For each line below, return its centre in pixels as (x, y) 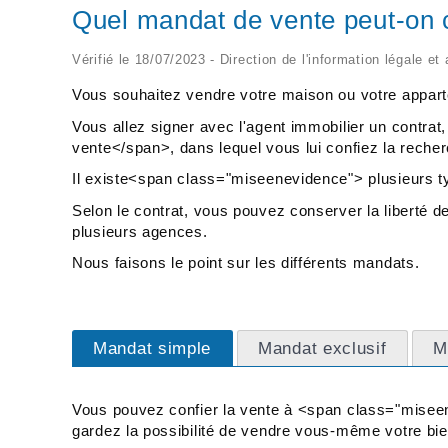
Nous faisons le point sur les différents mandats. (246, 263)
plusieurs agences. (140, 231)
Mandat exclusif (322, 347)
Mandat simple (152, 347)
